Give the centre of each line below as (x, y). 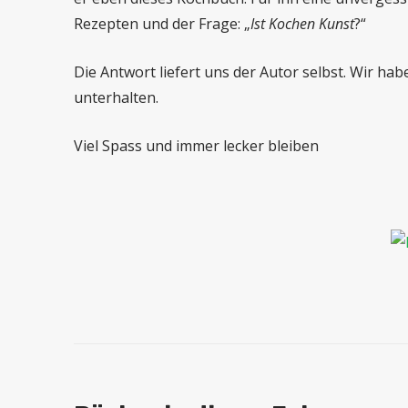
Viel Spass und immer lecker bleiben (196, 146)
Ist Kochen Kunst (302, 24)
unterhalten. (116, 97)
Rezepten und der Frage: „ (162, 24)
